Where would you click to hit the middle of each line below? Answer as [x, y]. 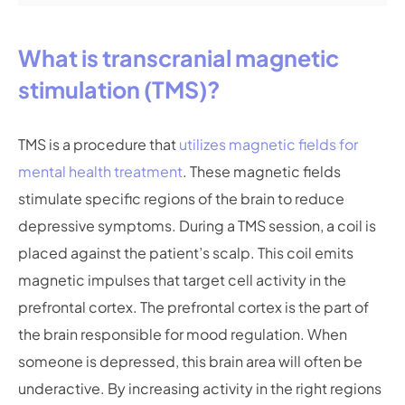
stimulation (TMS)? [119, 89]
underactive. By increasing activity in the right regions [200, 388]
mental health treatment [100, 171]
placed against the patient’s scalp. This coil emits [186, 253]
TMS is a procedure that [99, 144]
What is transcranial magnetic [179, 58]
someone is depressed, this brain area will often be [190, 361]
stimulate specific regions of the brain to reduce [181, 198]
